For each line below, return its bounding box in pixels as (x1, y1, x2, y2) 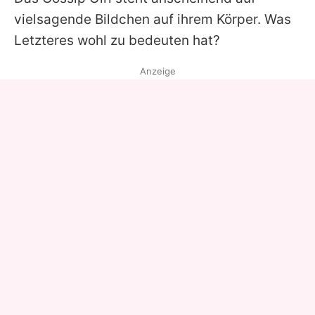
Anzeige (139, 65, 176, 77)
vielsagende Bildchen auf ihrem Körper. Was (14, 11, 291, 27)
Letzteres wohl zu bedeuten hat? (14, 32, 220, 49)
